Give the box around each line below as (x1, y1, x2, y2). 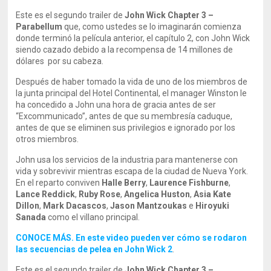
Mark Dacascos (43, 201, 107, 211)
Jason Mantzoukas (110, 201, 188, 211)
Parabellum (16, 22, 63, 31)
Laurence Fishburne (149, 178, 229, 188)
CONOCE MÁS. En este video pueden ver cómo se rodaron (16, 233, 247, 243)
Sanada (16, 212, 47, 222)
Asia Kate (194, 189, 232, 199)
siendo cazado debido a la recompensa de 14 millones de (16, 45, 233, 54)
